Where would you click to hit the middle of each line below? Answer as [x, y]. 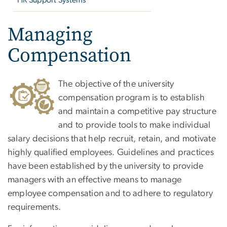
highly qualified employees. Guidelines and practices [111, 152]
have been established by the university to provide [106, 166]
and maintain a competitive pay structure [137, 111]
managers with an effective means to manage [95, 180]
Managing [50, 34]
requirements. [34, 207]
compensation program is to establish [131, 98]
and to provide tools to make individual [135, 125]
